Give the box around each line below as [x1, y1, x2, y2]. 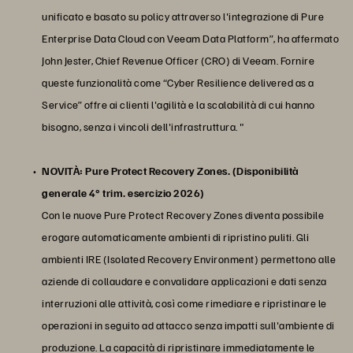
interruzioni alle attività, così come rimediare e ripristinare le [42, 295, 327, 310]
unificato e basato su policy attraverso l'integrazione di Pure [42, 9, 324, 23]
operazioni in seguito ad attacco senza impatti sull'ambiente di [42, 318, 335, 332]
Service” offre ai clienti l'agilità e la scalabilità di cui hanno [42, 97, 315, 111]
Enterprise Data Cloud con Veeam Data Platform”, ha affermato [42, 31, 339, 45]
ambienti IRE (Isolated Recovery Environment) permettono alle [42, 251, 336, 266]
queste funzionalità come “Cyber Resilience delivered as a [42, 75, 314, 89]
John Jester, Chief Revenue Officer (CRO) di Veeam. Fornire [42, 53, 314, 67]
